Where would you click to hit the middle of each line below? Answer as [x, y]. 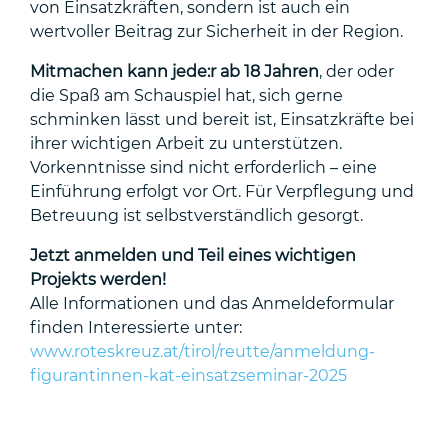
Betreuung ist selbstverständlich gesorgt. [196, 216]
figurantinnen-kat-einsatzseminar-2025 [188, 376]
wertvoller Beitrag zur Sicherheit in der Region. [216, 32]
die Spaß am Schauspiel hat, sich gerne [186, 96]
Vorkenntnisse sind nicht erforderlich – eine [203, 168]
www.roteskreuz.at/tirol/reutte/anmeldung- [202, 352]
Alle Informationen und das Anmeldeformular [212, 304]
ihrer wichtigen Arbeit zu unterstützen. [186, 144]
